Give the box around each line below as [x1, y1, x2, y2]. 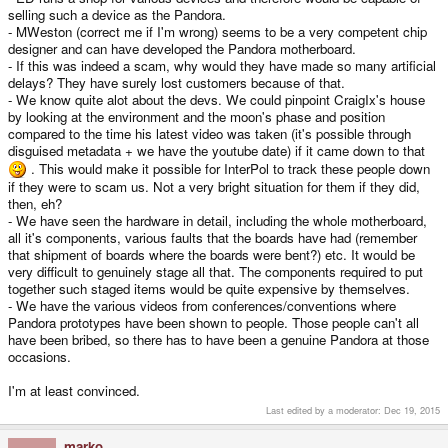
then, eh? [8, 194, 62, 214]
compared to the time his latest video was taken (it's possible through [8, 124, 411, 144]
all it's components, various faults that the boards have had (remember [8, 228, 417, 248]
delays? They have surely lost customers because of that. [8, 73, 345, 93]
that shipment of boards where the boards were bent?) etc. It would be [8, 245, 415, 265]
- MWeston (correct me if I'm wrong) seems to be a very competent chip [8, 22, 427, 42]
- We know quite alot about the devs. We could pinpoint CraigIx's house [8, 90, 425, 110]
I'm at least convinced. [8, 381, 140, 401]
